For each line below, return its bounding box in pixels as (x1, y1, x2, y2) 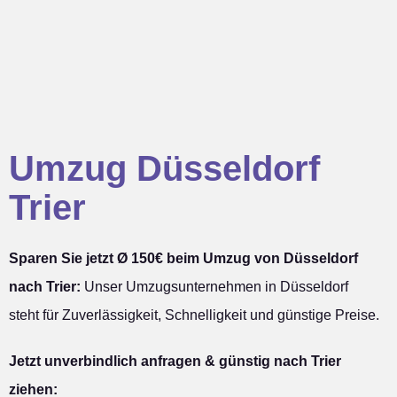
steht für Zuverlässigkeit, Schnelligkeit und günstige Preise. (9, 307, 379, 323)
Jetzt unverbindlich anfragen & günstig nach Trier (9, 354, 341, 370)
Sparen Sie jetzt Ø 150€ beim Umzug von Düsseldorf (9, 251, 358, 267)
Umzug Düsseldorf (9, 149, 320, 189)
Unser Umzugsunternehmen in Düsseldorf (81, 279, 348, 295)
